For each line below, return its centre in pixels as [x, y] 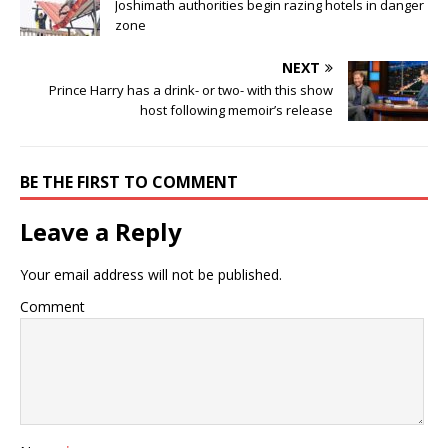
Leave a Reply [101, 232]
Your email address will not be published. [151, 275]
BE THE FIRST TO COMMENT [129, 182]
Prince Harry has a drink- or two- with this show [191, 90]
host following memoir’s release [236, 110]
